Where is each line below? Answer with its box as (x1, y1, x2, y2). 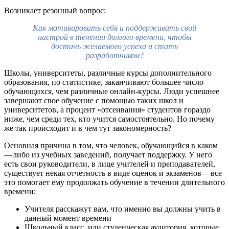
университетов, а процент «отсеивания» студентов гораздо (4, 105, 211, 114)
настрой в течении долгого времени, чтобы (37, 32, 192, 41)
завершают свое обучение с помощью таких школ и (4, 96, 184, 105)
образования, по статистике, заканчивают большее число (4, 77, 203, 86)
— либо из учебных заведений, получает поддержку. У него (4, 150, 212, 159)
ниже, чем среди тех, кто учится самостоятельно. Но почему (4, 114, 215, 123)
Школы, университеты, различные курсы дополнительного (4, 68, 212, 77)
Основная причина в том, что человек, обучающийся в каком (4, 141, 218, 150)
